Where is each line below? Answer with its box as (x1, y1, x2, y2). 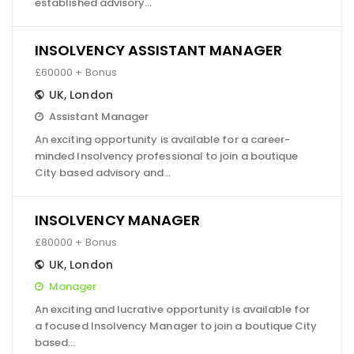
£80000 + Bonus (35, 235, 117, 250)
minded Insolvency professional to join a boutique (35, 149, 299, 164)
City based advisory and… (35, 165, 171, 180)
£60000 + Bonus (35, 65, 117, 80)
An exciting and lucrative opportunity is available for (35, 302, 311, 317)
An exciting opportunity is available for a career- (35, 132, 291, 147)
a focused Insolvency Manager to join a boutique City (35, 318, 318, 333)
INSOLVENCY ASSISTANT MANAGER (35, 40, 282, 60)
